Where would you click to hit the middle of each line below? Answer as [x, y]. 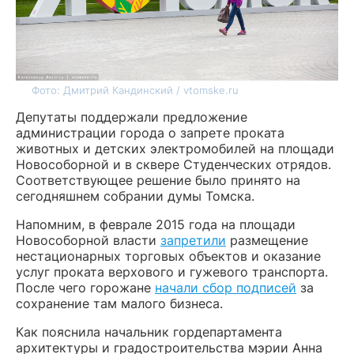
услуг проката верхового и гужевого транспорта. [172, 272]
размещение [267, 240]
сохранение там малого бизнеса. [119, 303]
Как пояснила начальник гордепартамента [149, 332]
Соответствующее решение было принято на [158, 180]
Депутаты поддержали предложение [132, 117]
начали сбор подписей [226, 288]
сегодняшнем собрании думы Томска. [135, 196]
